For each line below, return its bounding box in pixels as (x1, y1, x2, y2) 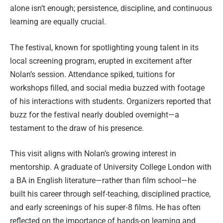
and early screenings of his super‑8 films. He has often (10, 203, 201, 213)
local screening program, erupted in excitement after (10, 56, 192, 66)
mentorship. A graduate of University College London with (10, 162, 212, 172)
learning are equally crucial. (10, 17, 106, 27)
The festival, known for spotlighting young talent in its (10, 42, 199, 52)
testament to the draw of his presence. (10, 123, 144, 133)
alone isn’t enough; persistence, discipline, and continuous (10, 3, 212, 13)
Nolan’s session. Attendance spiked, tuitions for (10, 69, 175, 79)
